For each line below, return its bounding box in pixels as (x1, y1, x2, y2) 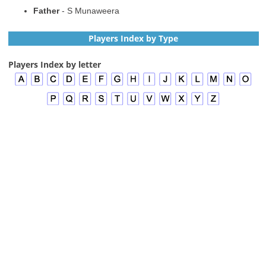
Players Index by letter (8, 58, 101, 70)
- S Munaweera (59, 5, 119, 15)
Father (33, 5, 59, 15)
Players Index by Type (88, 32, 179, 44)
